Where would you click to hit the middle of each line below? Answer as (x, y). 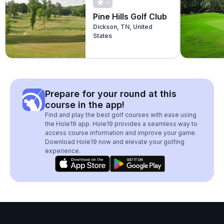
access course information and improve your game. (121, 133)
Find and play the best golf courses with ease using (121, 115)
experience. (63, 151)
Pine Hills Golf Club (130, 16)
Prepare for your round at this (111, 94)
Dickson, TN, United (123, 26)
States (102, 35)
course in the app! (85, 105)
